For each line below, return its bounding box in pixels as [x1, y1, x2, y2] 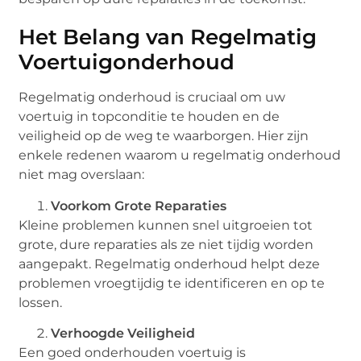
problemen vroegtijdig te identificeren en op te [19, 275, 326, 291]
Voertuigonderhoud [19, 49, 235, 76]
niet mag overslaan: [19, 167, 145, 183]
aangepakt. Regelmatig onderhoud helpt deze [19, 255, 321, 272]
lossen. [19, 294, 63, 310]
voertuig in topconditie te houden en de [19, 109, 280, 125]
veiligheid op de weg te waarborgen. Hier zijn [19, 128, 309, 144]
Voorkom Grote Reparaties [51, 197, 227, 214]
